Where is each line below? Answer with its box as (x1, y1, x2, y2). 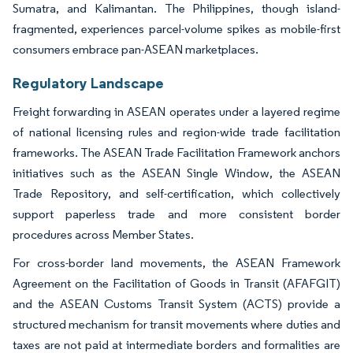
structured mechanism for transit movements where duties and (13, 316, 340, 332)
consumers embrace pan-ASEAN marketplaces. (13, 41, 258, 57)
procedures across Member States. (13, 226, 194, 242)
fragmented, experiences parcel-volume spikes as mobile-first (13, 20, 340, 36)
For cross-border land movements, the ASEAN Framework (13, 255, 340, 270)
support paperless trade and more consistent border (13, 206, 340, 221)
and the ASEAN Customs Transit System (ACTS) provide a (13, 295, 340, 311)
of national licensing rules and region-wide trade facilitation (13, 124, 340, 139)
